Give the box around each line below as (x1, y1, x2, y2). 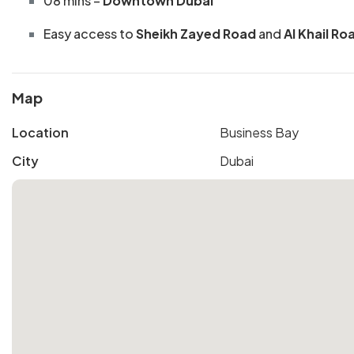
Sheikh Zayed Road (136, 25, 256, 43)
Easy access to (43, 25, 136, 43)
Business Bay (219, 124, 299, 141)
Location (12, 124, 69, 141)
